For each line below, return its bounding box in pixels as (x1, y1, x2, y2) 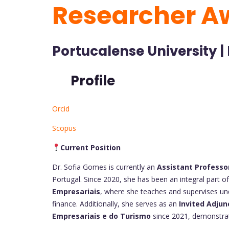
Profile (52, 72, 115, 90)
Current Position (60, 143, 121, 152)
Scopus (52, 123, 76, 133)
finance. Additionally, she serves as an (52, 199, 179, 209)
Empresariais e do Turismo (52, 211, 151, 221)
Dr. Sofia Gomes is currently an (52, 162, 157, 172)
